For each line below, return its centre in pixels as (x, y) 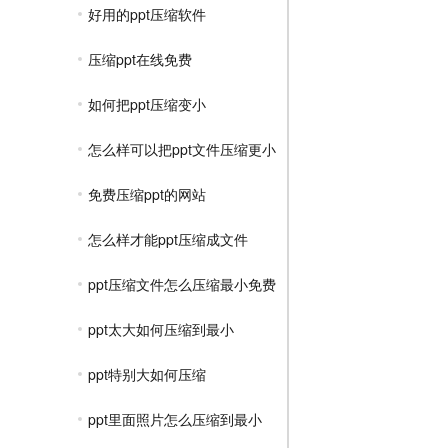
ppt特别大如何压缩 (147, 374)
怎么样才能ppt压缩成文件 (168, 239)
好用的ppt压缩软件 (147, 14)
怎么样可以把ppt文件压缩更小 (182, 149)
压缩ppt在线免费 (140, 59)
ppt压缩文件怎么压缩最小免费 (182, 284)
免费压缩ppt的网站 (147, 194)
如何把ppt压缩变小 (147, 104)
